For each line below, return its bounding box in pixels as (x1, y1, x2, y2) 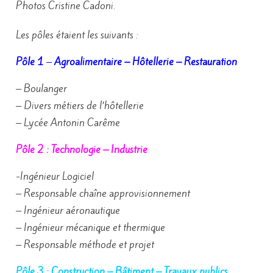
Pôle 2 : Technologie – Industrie (16, 142, 147, 157)
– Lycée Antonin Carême (16, 115, 120, 130)
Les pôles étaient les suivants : (16, 27, 138, 42)
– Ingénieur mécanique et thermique (16, 220, 165, 235)
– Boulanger (16, 81, 67, 96)
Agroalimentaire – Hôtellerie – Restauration (54, 54, 237, 69)
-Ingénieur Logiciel (16, 169, 94, 183)
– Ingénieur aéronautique (16, 203, 120, 218)
